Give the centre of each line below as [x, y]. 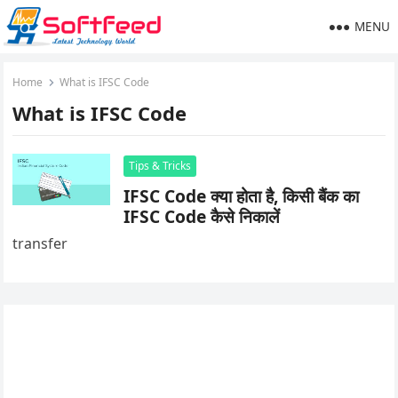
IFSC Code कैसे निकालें [202, 216]
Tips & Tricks [160, 166]
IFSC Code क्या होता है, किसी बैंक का [242, 196]
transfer [40, 243]
